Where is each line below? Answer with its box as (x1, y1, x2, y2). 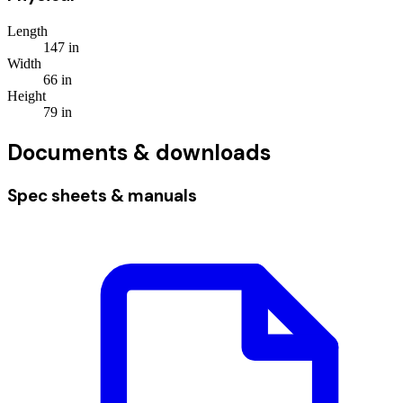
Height (7, 88, 46, 104)
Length (7, 23, 48, 40)
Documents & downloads (7, 139, 271, 167)
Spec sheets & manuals (7, 184, 197, 207)
